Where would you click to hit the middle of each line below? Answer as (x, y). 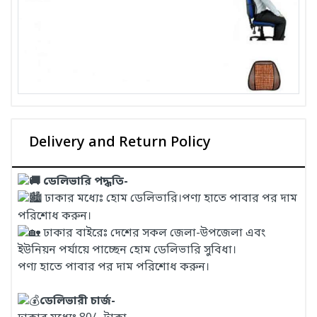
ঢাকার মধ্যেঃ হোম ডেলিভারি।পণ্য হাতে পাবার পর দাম (169, 199)
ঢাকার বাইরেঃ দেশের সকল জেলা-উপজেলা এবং (153, 233)
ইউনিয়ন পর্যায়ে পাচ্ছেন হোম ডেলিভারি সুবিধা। (127, 250)
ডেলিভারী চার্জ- (77, 302)
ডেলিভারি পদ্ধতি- (84, 182)
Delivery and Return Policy (120, 143)
